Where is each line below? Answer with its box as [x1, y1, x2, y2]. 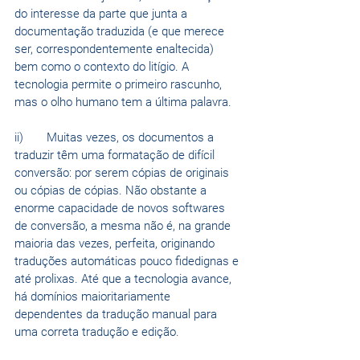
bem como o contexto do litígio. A [14, 59, 192, 75]
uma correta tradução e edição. [14, 325, 179, 340]
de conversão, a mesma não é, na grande [14, 219, 234, 234]
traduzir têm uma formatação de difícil [14, 148, 218, 163]
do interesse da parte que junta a [14, 6, 190, 22]
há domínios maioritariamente [14, 289, 174, 305]
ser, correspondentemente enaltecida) [14, 42, 217, 57]
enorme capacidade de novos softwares [14, 201, 228, 216]
